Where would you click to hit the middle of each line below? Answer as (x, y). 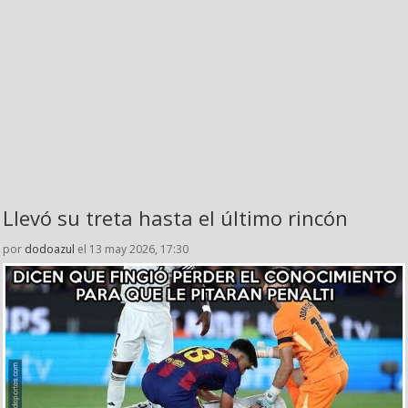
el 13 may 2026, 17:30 (132, 250)
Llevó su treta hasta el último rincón (175, 218)
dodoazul (50, 250)
